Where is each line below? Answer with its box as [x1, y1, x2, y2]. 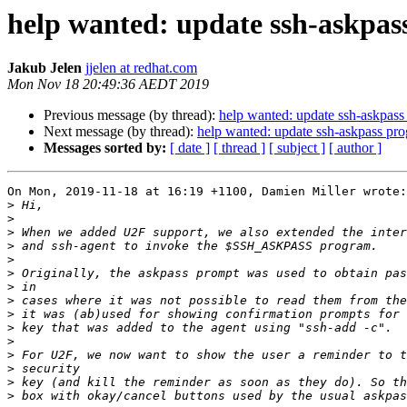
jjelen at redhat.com [85, 60, 197, 76]
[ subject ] [269, 140, 325, 156]
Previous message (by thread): [44, 107, 219, 124]
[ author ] [329, 140, 382, 156]
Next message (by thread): [44, 124, 197, 140]
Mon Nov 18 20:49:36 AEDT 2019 [7, 76, 209, 93]
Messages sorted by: [44, 140, 166, 156]
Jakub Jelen [7, 60, 82, 76]
